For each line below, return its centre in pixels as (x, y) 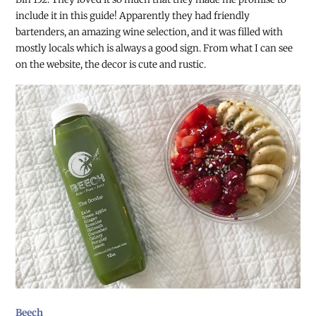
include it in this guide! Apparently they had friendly (133, 16)
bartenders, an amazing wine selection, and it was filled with (150, 32)
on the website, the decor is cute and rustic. (111, 65)
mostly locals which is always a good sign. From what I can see (154, 49)
